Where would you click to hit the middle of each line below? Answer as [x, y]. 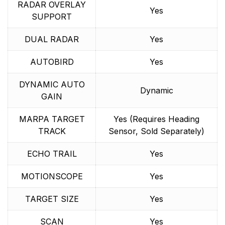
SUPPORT [52, 17]
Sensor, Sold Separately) [156, 131]
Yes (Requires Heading [156, 119]
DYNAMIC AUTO [52, 84]
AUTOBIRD [52, 62]
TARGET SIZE [52, 199]
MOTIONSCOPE [52, 176]
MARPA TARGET [52, 119]
